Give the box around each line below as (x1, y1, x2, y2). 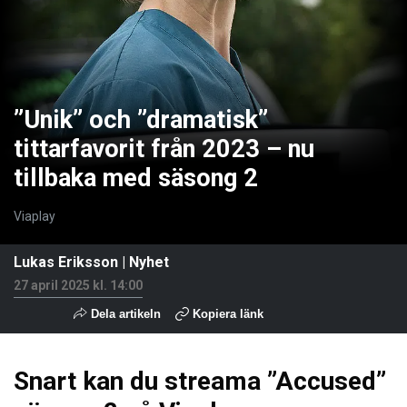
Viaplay (14, 209, 55, 224)
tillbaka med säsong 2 (14, 163, 258, 193)
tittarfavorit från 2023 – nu (14, 134, 314, 164)
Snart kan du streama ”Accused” (14, 365, 386, 396)
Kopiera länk (193, 306, 263, 321)
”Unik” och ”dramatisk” (14, 104, 268, 134)
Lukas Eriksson (14, 253, 118, 271)
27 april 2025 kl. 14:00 (14, 277, 143, 293)
